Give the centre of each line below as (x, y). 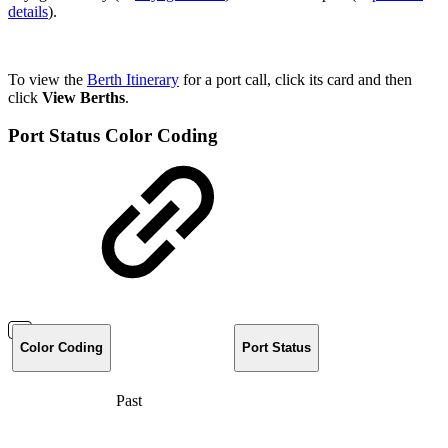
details (28, 11)
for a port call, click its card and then (295, 79)
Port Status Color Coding (113, 136)
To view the (47, 79)
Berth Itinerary (133, 79)
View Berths (83, 97)
